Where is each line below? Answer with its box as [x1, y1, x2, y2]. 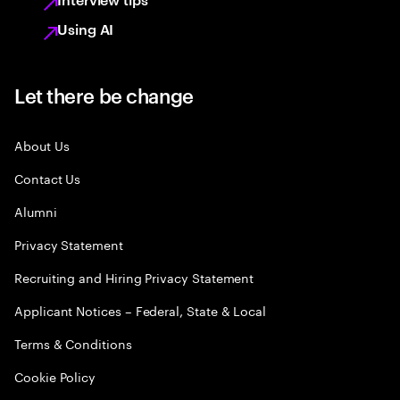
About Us [14, 135, 70, 154]
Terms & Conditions [14, 333, 132, 353]
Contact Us [14, 168, 81, 187]
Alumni [14, 201, 57, 221]
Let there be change [14, 81, 194, 108]
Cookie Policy [14, 366, 96, 386]
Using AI [57, 19, 114, 38]
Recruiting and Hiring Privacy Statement [14, 267, 254, 287]
